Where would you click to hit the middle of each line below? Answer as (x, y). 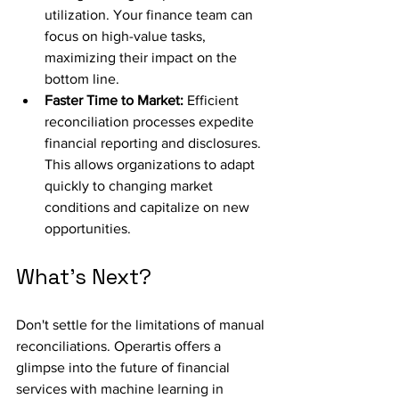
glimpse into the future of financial (125, 367)
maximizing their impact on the (142, 57)
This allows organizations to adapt (151, 164)
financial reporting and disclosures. (155, 143)
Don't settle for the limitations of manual (142, 325)
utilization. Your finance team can (151, 15)
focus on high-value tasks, (127, 36)
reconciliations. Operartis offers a (120, 346)
